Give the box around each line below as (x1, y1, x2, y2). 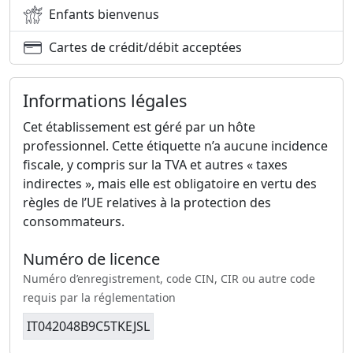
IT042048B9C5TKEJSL (27, 317, 150, 335)
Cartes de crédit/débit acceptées (49, 39, 242, 57)
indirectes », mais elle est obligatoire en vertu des (23, 174, 317, 192)
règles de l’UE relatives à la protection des (23, 193, 271, 211)
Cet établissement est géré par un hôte (23, 117, 255, 136)
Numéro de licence (23, 247, 160, 269)
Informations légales (23, 88, 187, 112)
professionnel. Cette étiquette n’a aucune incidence (23, 136, 328, 154)
